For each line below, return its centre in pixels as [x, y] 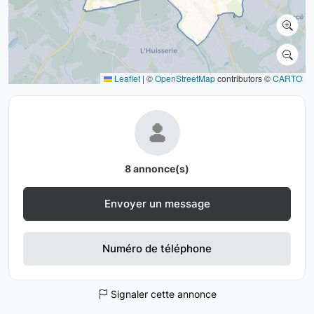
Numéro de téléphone [157, 248]
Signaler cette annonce [162, 294]
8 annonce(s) [157, 169]
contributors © [244, 78]
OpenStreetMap [185, 78]
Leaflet [126, 78]
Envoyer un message [157, 204]
